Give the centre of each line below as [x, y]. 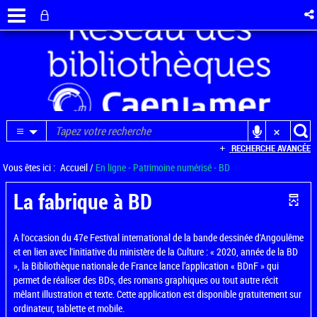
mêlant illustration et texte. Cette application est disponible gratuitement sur [157, 294]
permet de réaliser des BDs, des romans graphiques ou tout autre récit [146, 280]
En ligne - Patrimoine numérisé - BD [163, 167]
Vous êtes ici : [29, 167]
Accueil [74, 167]
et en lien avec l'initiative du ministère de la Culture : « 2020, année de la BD [156, 252]
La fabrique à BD [83, 201]
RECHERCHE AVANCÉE [271, 148]
